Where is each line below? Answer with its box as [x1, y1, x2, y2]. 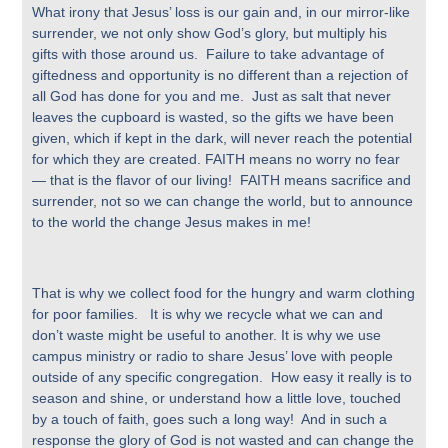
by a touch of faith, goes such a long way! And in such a [32, 410, 388, 427]
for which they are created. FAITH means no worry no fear [32, 151, 401, 168]
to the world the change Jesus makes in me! [32, 214, 312, 231]
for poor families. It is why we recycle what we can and [32, 305, 384, 322]
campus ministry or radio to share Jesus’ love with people [32, 347, 394, 364]
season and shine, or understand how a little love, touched [32, 389, 402, 406]
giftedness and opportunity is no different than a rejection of [32, 67, 409, 84]
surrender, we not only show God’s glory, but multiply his [32, 25, 388, 42]
